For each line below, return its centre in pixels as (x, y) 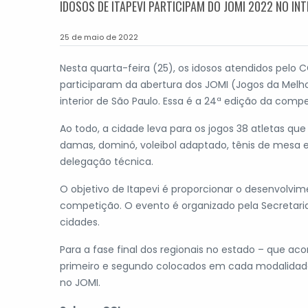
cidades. (80, 222)
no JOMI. (80, 282)
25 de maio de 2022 (99, 37)
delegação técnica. (107, 161)
